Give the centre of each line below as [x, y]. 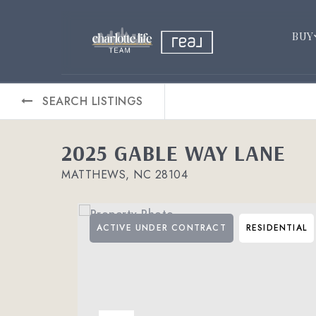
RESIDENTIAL [276, 228]
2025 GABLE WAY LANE [174, 153]
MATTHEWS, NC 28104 [124, 175]
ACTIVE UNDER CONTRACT [161, 228]
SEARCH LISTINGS [93, 101]
